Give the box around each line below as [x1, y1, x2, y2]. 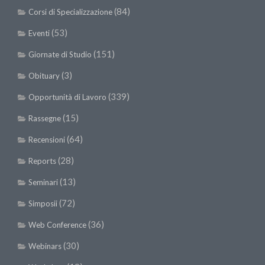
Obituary [28, 71, 60, 81]
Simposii [28, 199, 57, 209]
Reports [28, 156, 56, 166]
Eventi [28, 28, 50, 38]
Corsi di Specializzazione [28, 7, 112, 17]
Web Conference [28, 220, 86, 230]
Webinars [28, 241, 62, 251]
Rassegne [28, 114, 61, 124]
